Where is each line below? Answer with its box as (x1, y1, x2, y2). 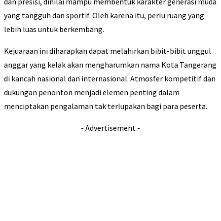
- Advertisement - (81, 123, 140, 133)
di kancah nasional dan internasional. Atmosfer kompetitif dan (4, 74, 216, 84)
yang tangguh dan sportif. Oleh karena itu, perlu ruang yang (4, 10, 204, 21)
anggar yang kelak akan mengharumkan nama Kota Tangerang (4, 60, 217, 70)
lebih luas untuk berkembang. (4, 24, 104, 35)
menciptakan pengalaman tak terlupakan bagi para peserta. (4, 101, 207, 111)
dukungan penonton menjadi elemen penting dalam (4, 87, 180, 98)
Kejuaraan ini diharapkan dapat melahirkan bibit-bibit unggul (4, 46, 211, 56)
